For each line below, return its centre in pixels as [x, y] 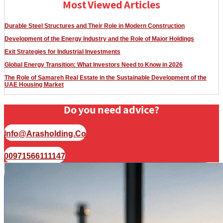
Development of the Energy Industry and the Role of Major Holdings [99, 39]
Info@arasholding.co [45, 134]
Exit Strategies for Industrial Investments [62, 52]
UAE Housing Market [34, 85]
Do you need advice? [111, 111]
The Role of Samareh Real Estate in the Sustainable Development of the [106, 78]
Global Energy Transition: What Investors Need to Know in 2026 [94, 65]
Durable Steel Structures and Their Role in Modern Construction [95, 26]
